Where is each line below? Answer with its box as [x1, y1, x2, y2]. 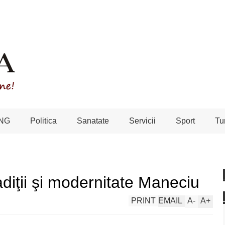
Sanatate [77, 117, 109, 125]
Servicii [129, 117, 156, 125]
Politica [30, 117, 57, 125]
